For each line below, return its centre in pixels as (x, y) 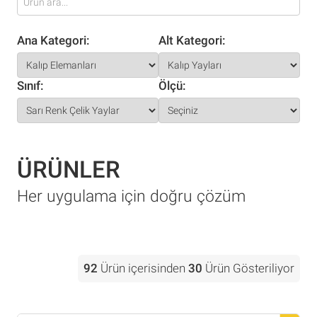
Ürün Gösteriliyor (248, 268)
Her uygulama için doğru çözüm (131, 196)
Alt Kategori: (192, 40)
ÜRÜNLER (69, 169)
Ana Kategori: (53, 40)
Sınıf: (30, 86)
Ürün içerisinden (143, 268)
